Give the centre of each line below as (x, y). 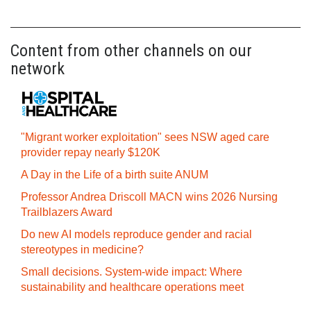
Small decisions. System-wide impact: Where (132, 272)
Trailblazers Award (67, 212)
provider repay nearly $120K (91, 152)
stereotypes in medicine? (82, 250)
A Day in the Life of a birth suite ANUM (115, 175)
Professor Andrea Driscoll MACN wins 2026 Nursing (149, 197)
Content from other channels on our (131, 51)
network (37, 69)
